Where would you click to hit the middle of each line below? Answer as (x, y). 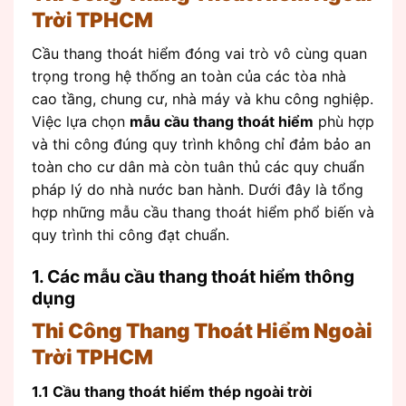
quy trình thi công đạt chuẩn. (130, 234)
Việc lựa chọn (81, 121)
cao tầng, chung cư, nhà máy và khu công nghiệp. (203, 98)
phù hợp (344, 121)
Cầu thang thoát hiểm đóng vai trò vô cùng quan (199, 53)
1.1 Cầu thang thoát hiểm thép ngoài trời (172, 391)
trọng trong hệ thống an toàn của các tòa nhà (189, 76)
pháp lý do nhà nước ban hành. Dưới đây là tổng (198, 189)
